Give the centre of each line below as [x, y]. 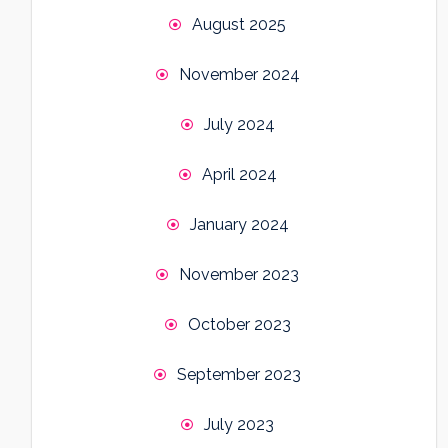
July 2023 [239, 425]
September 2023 [239, 375]
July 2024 [239, 125]
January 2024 [239, 225]
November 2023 [239, 275]
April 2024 [239, 175]
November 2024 [239, 75]
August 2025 [239, 25]
